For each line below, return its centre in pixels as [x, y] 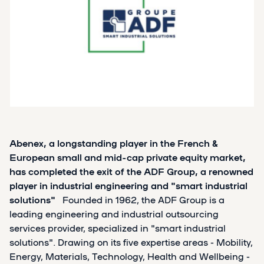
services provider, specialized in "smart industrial [118, 228]
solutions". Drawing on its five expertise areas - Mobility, [131, 242]
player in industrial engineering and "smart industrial [128, 185]
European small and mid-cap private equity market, [128, 157]
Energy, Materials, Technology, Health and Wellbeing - [130, 256]
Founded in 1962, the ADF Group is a [140, 199]
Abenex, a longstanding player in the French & [114, 143]
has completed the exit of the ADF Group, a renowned [131, 171]
